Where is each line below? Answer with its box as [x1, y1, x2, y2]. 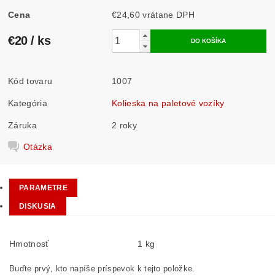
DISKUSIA [19, 202, 56, 211]
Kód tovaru [8, 76, 53, 86]
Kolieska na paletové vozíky [112, 98, 225, 108]
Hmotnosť [9, 239, 49, 249]
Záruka [8, 120, 37, 130]
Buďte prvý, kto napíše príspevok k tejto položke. [9, 264, 195, 273]
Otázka [23, 141, 53, 152]
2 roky [112, 120, 137, 130]
